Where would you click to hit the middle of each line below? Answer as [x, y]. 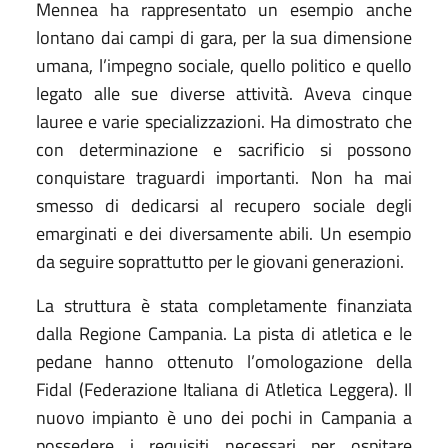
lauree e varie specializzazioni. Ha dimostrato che [224, 121]
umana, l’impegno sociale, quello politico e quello [224, 65]
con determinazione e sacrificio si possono [224, 149]
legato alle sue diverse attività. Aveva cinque [224, 93]
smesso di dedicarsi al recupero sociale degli [224, 205]
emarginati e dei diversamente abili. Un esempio [224, 233]
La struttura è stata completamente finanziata [224, 305]
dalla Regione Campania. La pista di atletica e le [224, 333]
